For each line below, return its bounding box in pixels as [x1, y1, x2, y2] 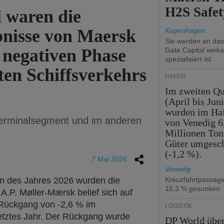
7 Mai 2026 [91, 155, 127, 163]
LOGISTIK [165, 202, 192, 209]
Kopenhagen [165, 26, 205, 34]
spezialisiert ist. [165, 55, 213, 63]
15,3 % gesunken [165, 184, 220, 192]
